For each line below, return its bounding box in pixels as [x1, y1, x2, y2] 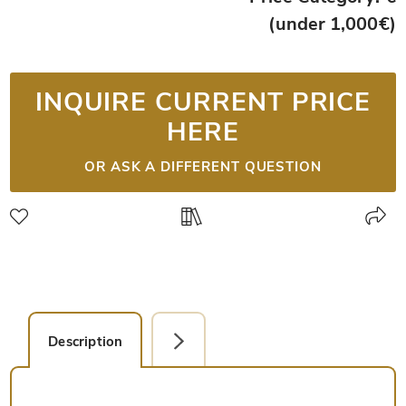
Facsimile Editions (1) [171, 333, 309, 352]
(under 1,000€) [268, 12, 396, 37]
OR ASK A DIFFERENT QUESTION [83, 157, 323, 176]
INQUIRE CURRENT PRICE [34, 83, 372, 120]
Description [48, 333, 123, 352]
